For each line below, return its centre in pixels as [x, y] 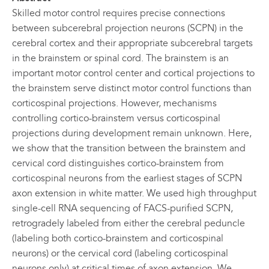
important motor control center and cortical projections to [133, 73]
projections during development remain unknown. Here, [132, 133]
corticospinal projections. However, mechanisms [114, 103]
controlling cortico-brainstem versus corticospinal [116, 118]
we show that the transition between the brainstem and [129, 148]
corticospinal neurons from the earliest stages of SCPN [127, 178]
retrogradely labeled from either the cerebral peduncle [128, 223]
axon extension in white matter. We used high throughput [134, 193]
